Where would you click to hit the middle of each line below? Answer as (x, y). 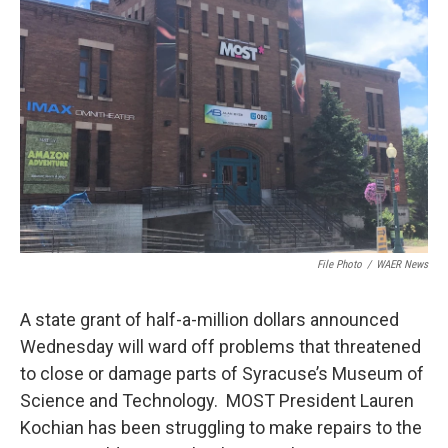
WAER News (402, 264)
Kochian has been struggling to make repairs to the (221, 427)
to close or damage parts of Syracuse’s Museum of (222, 373)
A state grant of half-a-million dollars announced (209, 319)
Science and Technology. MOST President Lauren (217, 400)
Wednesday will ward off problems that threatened (220, 346)
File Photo (339, 264)
